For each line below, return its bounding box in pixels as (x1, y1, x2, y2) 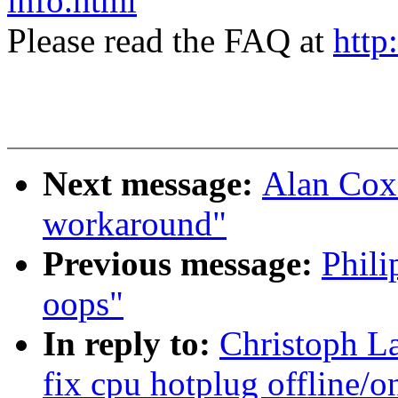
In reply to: (43, 324, 219, 363)
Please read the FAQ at (7, 21, 333, 60)
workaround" (43, 204, 227, 243)
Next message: (43, 164, 262, 203)
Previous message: (43, 244, 322, 283)
